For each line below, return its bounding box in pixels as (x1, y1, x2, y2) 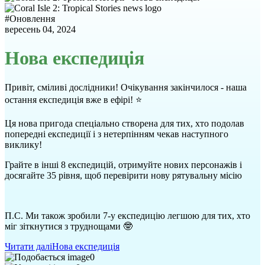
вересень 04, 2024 (5, 24, 76, 34)
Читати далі (5, 241, 52, 251)
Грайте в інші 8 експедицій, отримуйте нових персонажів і (5, 159, 242, 170)
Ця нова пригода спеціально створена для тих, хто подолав (5, 118, 244, 128)
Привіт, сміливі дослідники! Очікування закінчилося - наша (5, 82, 247, 92)
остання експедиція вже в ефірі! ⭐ (5, 94, 142, 105)
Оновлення (9, 14, 55, 24)
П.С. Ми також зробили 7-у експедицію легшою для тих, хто (5, 210, 250, 221)
